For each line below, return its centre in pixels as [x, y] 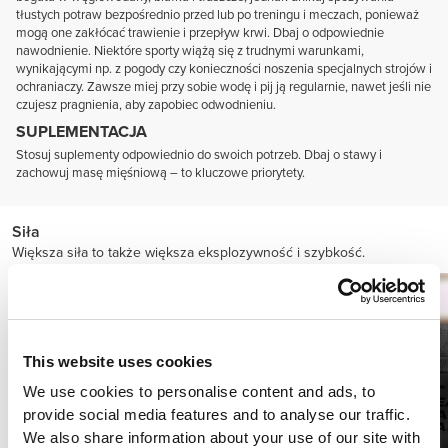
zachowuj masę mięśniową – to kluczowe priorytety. [160, 172]
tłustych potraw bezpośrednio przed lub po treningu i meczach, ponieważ [217, 14]
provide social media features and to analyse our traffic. [216, 415]
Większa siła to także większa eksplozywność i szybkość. [188, 252]
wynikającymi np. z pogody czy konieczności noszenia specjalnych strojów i [224, 68]
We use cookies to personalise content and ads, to [199, 392]
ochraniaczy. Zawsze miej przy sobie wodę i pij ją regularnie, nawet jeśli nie [223, 86]
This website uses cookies [117, 361]
